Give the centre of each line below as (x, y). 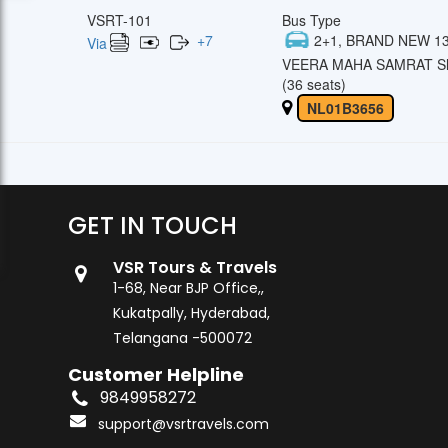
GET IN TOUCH (152, 225)
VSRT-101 (119, 19)
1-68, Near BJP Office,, (189, 287)
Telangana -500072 (183, 337)
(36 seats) (314, 83)
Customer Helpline (155, 374)
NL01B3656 (345, 107)
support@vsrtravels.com (184, 423)
